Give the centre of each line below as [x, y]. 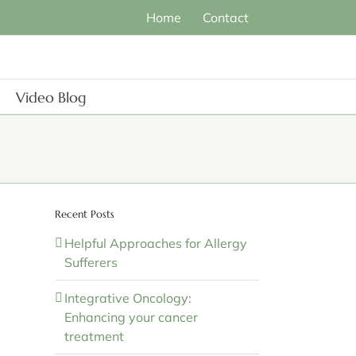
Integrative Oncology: [128, 298]
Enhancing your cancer [131, 317]
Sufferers [91, 262]
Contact [226, 17]
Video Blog [51, 97]
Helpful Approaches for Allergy [155, 243]
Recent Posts [84, 215]
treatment [94, 336]
